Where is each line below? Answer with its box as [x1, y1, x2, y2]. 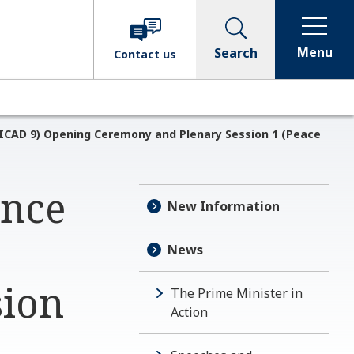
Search [213, 43, 258, 62]
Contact [114, 47, 163, 62]
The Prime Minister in [171, 284, 303, 302]
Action [171, 303, 208, 321]
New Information [168, 198, 280, 215]
